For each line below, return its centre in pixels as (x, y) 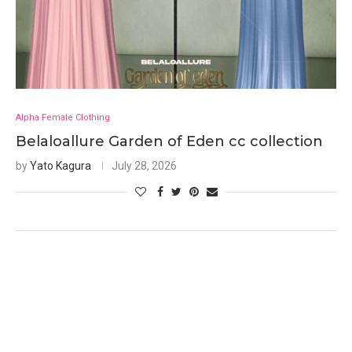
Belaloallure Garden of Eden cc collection (169, 141)
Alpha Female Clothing (63, 117)
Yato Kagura (60, 166)
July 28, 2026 (144, 166)
